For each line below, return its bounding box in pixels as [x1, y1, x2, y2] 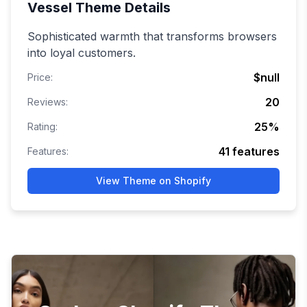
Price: [27, 71, 53, 84]
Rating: [27, 121, 58, 133]
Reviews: [27, 96, 68, 108]
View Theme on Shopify [96, 175, 211, 187]
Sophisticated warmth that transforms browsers [27, 29, 277, 44]
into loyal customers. [27, 46, 136, 60]
